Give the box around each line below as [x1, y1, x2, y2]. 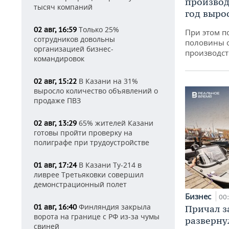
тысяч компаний [34, 2, 93, 12]
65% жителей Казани [77, 118, 153, 128]
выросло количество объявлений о [34, 86, 158, 96]
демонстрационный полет [34, 179, 127, 189]
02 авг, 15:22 [34, 77, 77, 86]
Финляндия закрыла [77, 202, 151, 212]
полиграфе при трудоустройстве [34, 138, 149, 147]
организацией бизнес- [34, 44, 113, 54]
